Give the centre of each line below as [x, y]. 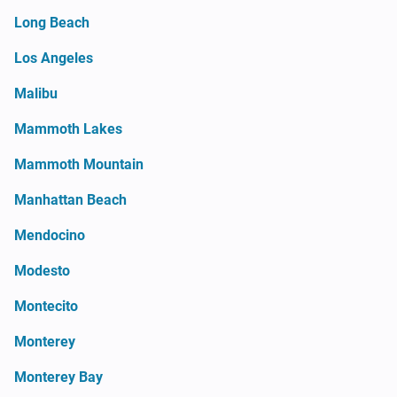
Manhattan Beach [70, 199]
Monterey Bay [58, 377]
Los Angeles [54, 58]
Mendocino [50, 235]
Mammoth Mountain [79, 164]
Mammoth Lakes [68, 128]
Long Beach [52, 22]
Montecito [46, 306]
